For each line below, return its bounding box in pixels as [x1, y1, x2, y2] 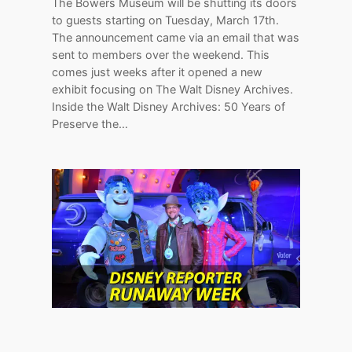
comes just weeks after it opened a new [52, 64, 263, 79]
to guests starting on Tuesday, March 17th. [52, 13, 280, 27]
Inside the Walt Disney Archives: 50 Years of [52, 99, 286, 113]
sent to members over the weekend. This [52, 47, 270, 61]
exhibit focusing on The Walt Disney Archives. [52, 82, 294, 96]
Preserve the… [52, 116, 129, 130]
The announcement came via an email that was [52, 30, 300, 44]
